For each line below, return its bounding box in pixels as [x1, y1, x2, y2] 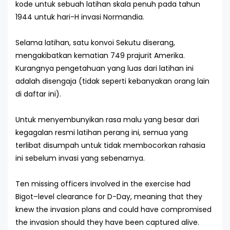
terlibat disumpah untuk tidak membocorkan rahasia [15, 140, 205, 150]
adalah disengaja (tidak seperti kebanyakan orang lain [15, 76, 209, 86]
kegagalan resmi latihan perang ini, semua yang [15, 127, 188, 138]
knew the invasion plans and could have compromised [15, 204, 212, 215]
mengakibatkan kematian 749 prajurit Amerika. [15, 50, 185, 61]
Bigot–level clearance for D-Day [15, 191, 130, 202]
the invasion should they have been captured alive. [15, 217, 199, 227]
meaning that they [132, 191, 202, 202]
